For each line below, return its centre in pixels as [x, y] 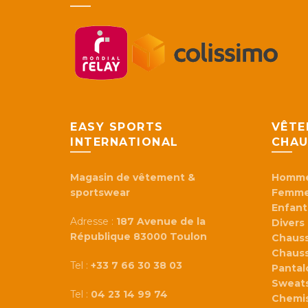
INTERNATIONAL [124, 142]
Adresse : [93, 222]
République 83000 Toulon [139, 237]
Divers [288, 223]
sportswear [100, 193]
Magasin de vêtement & [133, 178]
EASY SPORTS [117, 127]
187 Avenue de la [161, 222]
